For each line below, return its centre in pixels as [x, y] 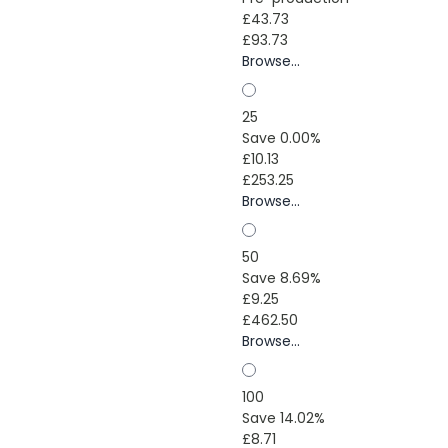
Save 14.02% [283, 418]
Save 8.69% [281, 278]
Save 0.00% [281, 138]
